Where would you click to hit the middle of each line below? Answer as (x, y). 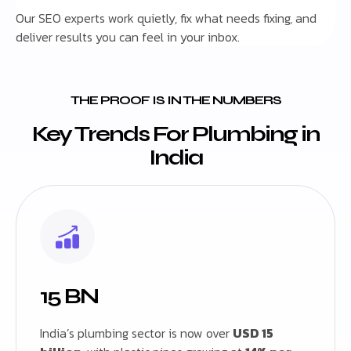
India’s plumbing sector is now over (136, 333)
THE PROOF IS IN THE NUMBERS (175, 100)
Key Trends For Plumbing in (175, 134)
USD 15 (253, 333)
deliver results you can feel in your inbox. (128, 37)
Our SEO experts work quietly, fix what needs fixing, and (166, 18)
